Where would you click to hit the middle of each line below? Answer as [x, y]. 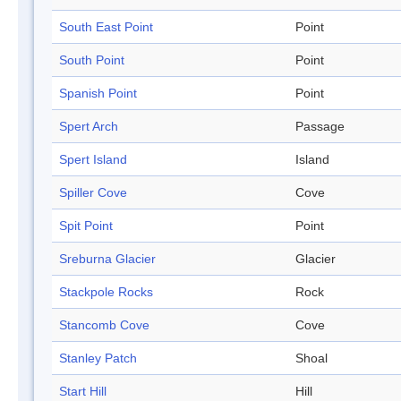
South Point [92, 60]
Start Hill [83, 392]
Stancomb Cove [104, 325]
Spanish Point [98, 94]
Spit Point [86, 226]
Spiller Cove [93, 193]
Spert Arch [89, 127]
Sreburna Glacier [107, 259]
